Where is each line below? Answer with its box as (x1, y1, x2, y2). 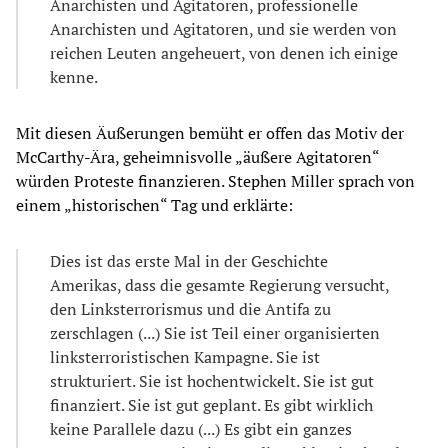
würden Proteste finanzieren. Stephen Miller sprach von (16, 169, 415, 192)
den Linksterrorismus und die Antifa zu (50, 297, 331, 320)
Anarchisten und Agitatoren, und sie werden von (50, 17, 397, 40)
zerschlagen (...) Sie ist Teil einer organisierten (50, 321, 380, 344)
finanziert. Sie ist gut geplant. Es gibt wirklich (50, 393, 373, 416)
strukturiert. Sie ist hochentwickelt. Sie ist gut (50, 369, 374, 392)
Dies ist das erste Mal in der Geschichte (50, 249, 328, 272)
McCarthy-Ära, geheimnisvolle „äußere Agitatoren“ (16, 145, 379, 168)
